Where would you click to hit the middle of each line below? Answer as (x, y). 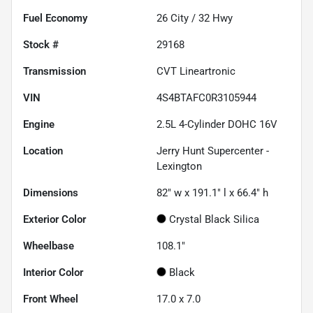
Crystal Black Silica (214, 219)
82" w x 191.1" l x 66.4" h (212, 192)
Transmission (54, 71)
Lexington (179, 166)
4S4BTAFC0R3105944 (206, 97)
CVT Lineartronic (196, 71)
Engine (39, 124)
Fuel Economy (55, 18)
